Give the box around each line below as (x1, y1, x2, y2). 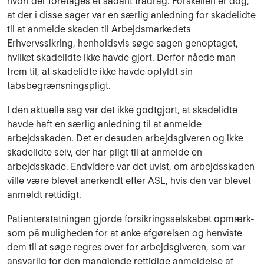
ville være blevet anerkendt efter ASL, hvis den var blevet (7, 175, 251, 187)
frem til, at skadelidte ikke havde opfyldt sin (7, 66, 193, 78)
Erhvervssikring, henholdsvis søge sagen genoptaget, (7, 38, 238, 49)
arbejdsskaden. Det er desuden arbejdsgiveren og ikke (7, 133, 243, 144)
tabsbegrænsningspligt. (7, 80, 111, 92)
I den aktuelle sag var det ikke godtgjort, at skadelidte (7, 104, 237, 116)
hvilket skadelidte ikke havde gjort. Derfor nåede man (7, 52, 236, 64)
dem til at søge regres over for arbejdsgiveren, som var (7, 241, 246, 253)
